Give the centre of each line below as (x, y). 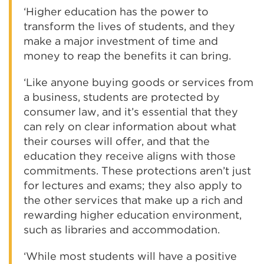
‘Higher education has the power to (116, 11)
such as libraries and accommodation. (122, 230)
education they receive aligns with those (130, 156)
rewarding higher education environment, (133, 215)
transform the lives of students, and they (129, 26)
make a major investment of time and (121, 41)
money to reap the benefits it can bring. (127, 56)
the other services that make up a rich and (133, 200)
